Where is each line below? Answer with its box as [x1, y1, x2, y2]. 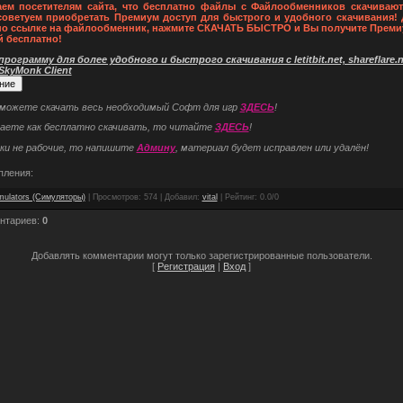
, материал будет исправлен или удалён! [175, 141, 369, 153]
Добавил [164, 192, 197, 201]
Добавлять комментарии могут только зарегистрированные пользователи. [31, 249, 372, 261]
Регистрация [157, 260, 215, 272]
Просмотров [92, 192, 139, 201]
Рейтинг [224, 192, 255, 201]
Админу [136, 141, 175, 153]
